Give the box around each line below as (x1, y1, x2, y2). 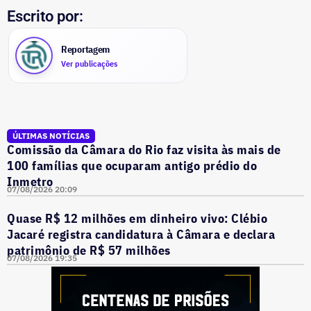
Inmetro (7, 173, 53, 190)
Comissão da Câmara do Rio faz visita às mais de (7, 141, 281, 158)
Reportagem (61, 42, 110, 56)
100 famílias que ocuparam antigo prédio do (7, 157, 257, 174)
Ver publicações (61, 58, 117, 69)
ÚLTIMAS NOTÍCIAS (12, 131, 90, 142)
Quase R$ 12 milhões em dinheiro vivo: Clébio (7, 210, 267, 227)
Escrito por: (7, 8, 83, 26)
